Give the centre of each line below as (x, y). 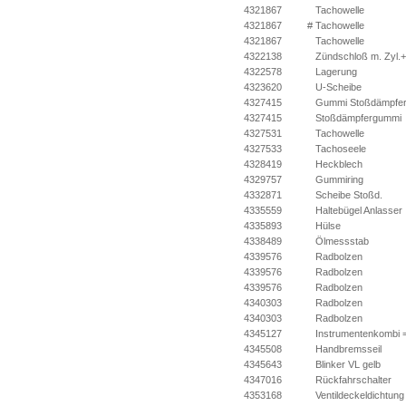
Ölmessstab (342, 241)
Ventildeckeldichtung (360, 395)
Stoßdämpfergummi (358, 118)
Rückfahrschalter (353, 380)
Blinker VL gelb (349, 364)
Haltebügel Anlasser (359, 210)
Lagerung (336, 72)
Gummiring (339, 179)
